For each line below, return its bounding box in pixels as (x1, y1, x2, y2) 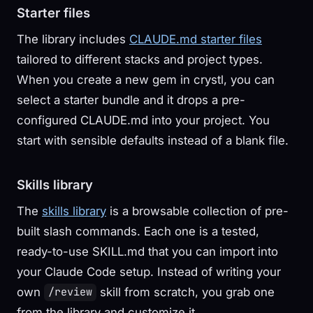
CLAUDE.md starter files (129, 31, 262, 46)
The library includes (17, 31, 129, 46)
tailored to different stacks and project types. (17, 52, 263, 66)
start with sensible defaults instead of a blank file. (17, 133, 289, 147)
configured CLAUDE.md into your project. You (17, 112, 270, 127)
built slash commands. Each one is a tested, (17, 224, 259, 238)
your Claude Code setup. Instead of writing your (17, 264, 281, 279)
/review (48, 285, 93, 300)
